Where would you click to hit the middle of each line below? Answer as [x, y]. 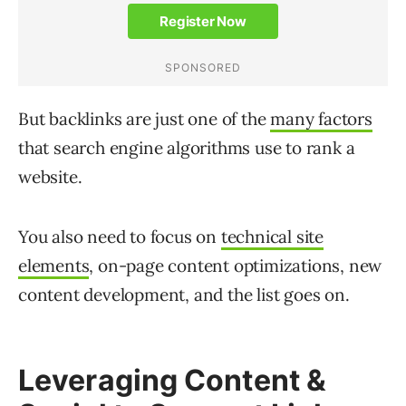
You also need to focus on [120, 237]
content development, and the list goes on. [184, 295]
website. [50, 177]
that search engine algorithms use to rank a [187, 148]
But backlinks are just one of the [145, 119]
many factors [321, 119]
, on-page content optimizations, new [236, 266]
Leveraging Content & [173, 381]
